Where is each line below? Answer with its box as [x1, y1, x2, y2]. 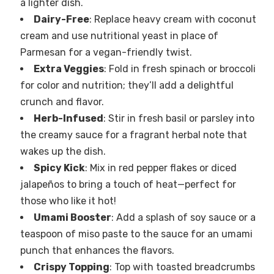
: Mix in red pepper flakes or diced [84, 162, 237, 174]
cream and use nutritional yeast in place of [20, 30, 218, 42]
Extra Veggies [33, 63, 104, 75]
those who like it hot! [20, 195, 116, 207]
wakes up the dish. [20, 146, 106, 158]
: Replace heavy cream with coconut [89, 13, 256, 26]
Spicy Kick [33, 162, 85, 174]
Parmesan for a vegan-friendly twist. [20, 46, 192, 59]
